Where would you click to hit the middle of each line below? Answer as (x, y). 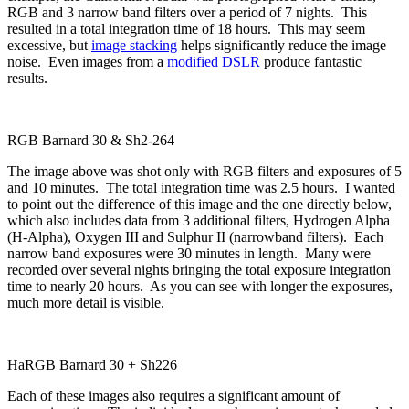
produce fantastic (311, 61)
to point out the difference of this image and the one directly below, (199, 204)
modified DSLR (214, 61)
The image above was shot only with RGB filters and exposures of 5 (204, 171)
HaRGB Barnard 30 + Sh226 (92, 364)
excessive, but (49, 45)
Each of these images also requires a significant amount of (173, 395)
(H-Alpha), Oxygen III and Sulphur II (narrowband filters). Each (195, 236)
